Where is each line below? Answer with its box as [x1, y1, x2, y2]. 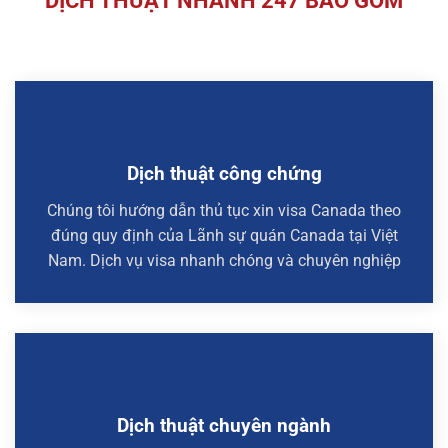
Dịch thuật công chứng [126, 161, 322, 185]
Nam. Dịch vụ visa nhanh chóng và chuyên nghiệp [47, 251, 401, 271]
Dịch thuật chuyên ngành [117, 414, 331, 437]
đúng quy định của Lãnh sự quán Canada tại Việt [50, 226, 398, 246]
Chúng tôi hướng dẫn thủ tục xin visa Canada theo [47, 201, 401, 221]
